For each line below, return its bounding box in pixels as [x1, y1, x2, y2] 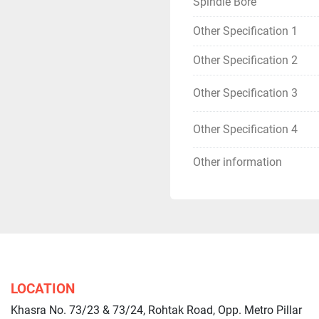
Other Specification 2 [193, 53, 298, 67]
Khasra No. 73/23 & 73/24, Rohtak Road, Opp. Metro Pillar [11, 303, 302, 317]
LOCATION [11, 281, 75, 297]
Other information [193, 155, 282, 169]
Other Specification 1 [193, 24, 298, 38]
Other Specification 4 [193, 122, 298, 136]
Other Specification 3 [193, 86, 298, 100]
